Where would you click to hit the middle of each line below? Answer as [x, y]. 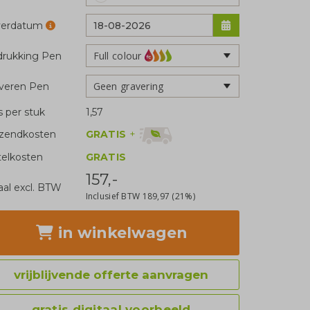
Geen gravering [128, 86]
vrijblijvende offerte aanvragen [111, 274]
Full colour [117, 55]
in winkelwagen [120, 232]
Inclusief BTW [114, 196]
